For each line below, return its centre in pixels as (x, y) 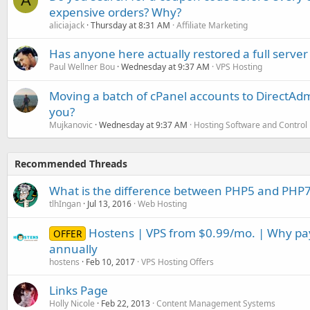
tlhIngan (65, 203)
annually (73, 248)
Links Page (79, 290)
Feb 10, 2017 (110, 262)
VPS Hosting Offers (177, 262)
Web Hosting (162, 203)
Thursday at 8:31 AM (130, 25)
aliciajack (67, 25)
